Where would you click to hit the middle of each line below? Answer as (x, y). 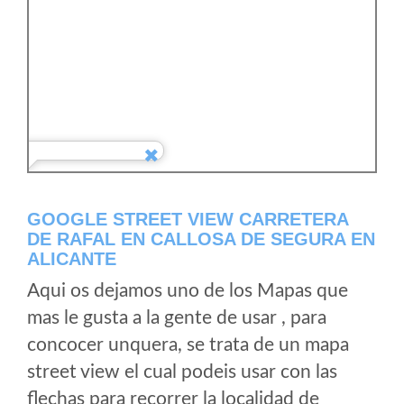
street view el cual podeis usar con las (182, 372)
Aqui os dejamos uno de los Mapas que (188, 291)
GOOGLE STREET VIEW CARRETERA (188, 219)
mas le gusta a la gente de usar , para (177, 318)
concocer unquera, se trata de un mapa (188, 345)
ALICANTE (72, 259)
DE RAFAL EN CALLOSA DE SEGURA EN (201, 239)
